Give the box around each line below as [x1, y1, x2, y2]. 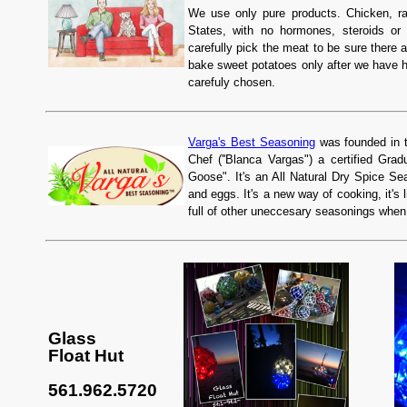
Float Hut [48, 344, 124, 365]
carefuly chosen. [188, 74, 275, 89]
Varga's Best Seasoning [188, 134, 315, 149]
